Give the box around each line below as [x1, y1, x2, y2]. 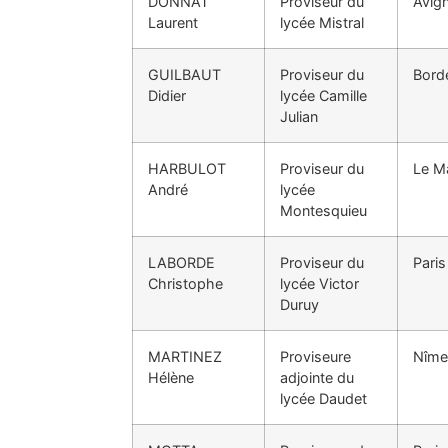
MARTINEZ [148, 347, 222, 365]
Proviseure [280, 347, 351, 365]
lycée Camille [280, 86, 367, 104]
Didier [148, 86, 186, 104]
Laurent [148, 13, 198, 31]
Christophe [148, 274, 223, 292]
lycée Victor [280, 274, 359, 292]
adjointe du [280, 368, 354, 386]
